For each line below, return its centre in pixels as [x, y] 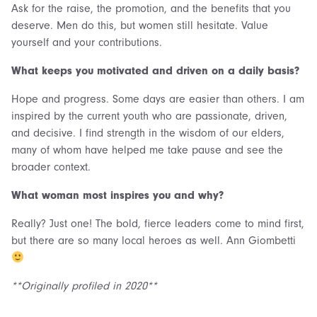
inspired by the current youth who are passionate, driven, [149, 116]
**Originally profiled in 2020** [84, 286]
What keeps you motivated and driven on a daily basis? [155, 71]
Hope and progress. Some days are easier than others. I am [158, 99]
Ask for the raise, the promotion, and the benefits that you [151, 8]
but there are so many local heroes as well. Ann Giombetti [154, 241]
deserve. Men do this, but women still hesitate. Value [140, 25]
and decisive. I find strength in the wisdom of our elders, [148, 133]
